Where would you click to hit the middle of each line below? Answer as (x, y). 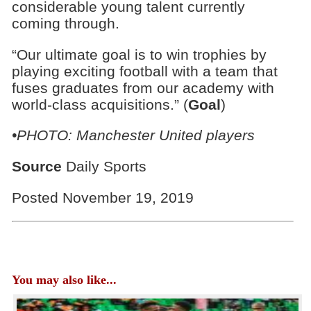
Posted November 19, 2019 (102, 198)
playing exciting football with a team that (144, 71)
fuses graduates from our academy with (143, 87)
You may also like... (64, 280)
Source (36, 167)
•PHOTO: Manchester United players (135, 135)
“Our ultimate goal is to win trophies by (139, 54)
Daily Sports (104, 167)
